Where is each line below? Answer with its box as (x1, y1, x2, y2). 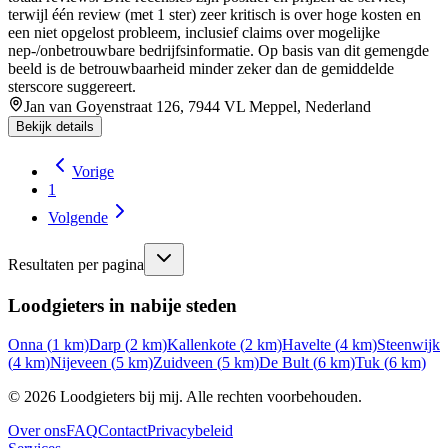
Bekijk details (16, 119, 94, 135)
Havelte (282, 335, 331, 353)
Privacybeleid (147, 421, 233, 439)
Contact (98, 421, 147, 439)
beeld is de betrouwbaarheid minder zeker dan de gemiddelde (8, 60, 394, 78)
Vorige (72, 163, 114, 181)
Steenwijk (377, 335, 440, 353)
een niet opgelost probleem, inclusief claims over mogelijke (8, 24, 380, 42)
